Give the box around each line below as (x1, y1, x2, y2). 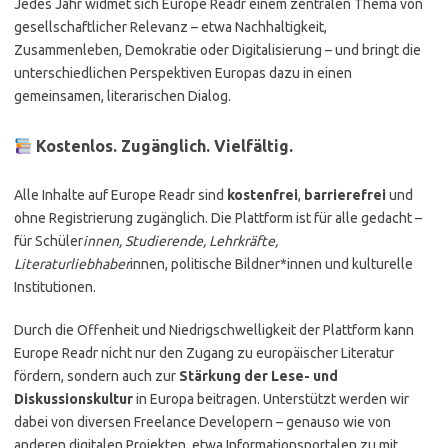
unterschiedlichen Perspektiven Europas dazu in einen (14, 65, 352, 81)
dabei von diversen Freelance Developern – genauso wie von (14, 414, 391, 430)
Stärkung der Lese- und (179, 368, 338, 384)
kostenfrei (227, 187, 298, 203)
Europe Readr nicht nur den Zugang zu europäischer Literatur (14, 345, 394, 361)
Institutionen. (14, 279, 96, 295)
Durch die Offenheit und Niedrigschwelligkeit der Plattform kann (14, 322, 414, 338)
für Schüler (14, 233, 83, 249)
